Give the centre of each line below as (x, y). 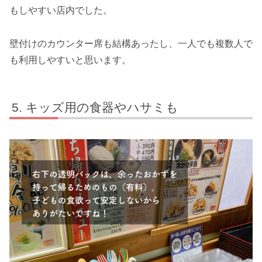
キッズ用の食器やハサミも (102, 108)
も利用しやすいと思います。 (70, 60)
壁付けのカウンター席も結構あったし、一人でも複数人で (131, 44)
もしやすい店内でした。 (61, 11)
